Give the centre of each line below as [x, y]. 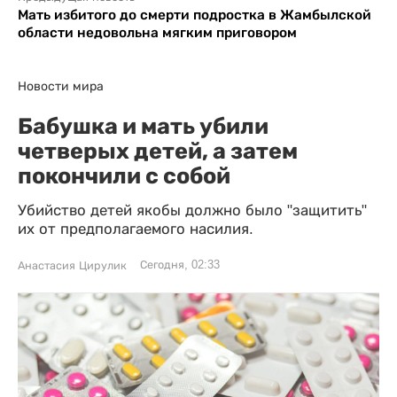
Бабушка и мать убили [143, 126]
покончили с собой [124, 175]
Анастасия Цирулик [72, 266]
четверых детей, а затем [158, 151]
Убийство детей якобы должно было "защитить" [192, 210]
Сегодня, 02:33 [180, 265]
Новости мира [61, 86]
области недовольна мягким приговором [157, 32]
